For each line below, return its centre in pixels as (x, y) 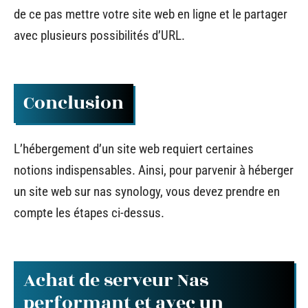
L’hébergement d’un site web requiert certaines (134, 149)
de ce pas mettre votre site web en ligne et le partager (151, 14)
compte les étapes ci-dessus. (89, 213)
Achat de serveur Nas (116, 280)
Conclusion (74, 103)
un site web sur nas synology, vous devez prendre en (147, 191)
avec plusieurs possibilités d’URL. (99, 35)
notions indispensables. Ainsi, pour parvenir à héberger (154, 170)
